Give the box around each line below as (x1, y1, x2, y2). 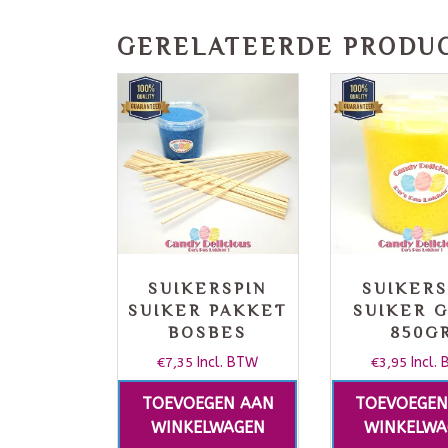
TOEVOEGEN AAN (141, 394, 274, 414)
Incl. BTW (197, 354, 259, 372)
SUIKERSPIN (148, 280, 268, 299)
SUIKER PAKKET (128, 302, 288, 321)
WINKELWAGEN (150, 418, 265, 438)
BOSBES (168, 324, 248, 343)
